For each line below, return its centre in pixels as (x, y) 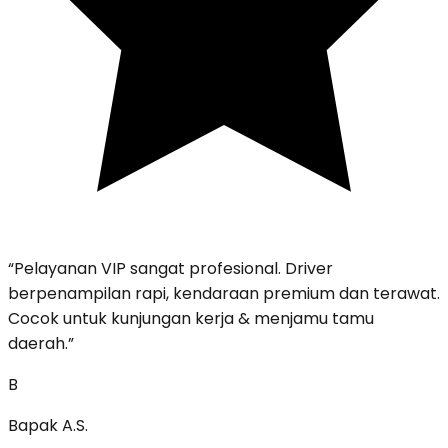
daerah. (38, 344)
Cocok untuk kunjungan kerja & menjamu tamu (191, 319)
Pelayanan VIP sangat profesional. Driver (173, 269)
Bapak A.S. (48, 426)
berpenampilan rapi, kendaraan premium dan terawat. (224, 294)
